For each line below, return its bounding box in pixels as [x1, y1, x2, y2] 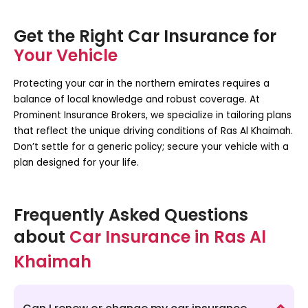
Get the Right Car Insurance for [14, 24, 276, 47]
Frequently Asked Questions [14, 203, 248, 226]
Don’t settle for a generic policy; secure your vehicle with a [14, 140, 289, 153]
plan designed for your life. [14, 155, 139, 169]
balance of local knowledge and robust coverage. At [14, 92, 260, 106]
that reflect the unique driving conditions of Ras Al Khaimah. [14, 124, 293, 137]
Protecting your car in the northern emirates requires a [14, 76, 269, 90]
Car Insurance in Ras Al [69, 225, 266, 248]
